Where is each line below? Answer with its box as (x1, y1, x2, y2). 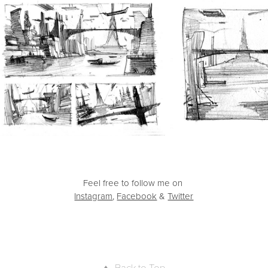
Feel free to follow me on (83, 176, 185, 190)
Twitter (167, 190, 194, 203)
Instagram (74, 190, 113, 203)
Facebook (117, 190, 157, 203)
